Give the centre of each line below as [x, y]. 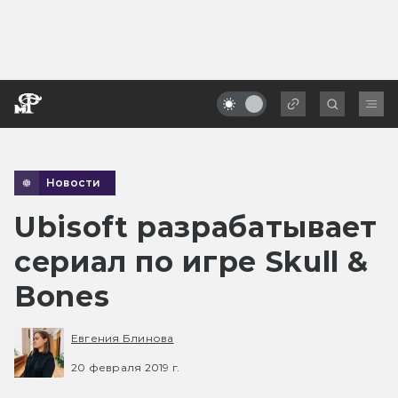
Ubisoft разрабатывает [196, 227]
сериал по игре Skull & [192, 261]
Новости [74, 182]
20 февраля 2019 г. [126, 367]
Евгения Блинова [123, 338]
